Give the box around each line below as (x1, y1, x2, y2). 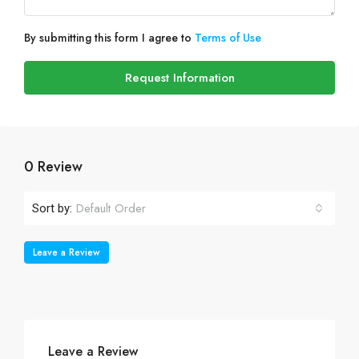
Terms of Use (195, 30, 261, 46)
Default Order (76, 200, 146, 217)
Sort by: (32, 200, 72, 216)
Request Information (124, 69, 235, 87)
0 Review (24, 156, 83, 177)
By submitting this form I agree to (24, 30, 195, 46)
